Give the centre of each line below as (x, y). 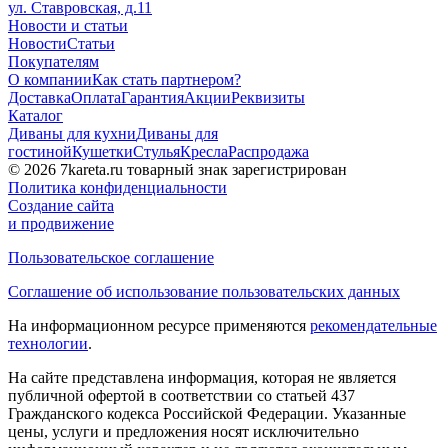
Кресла (204, 152)
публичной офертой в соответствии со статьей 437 (181, 396)
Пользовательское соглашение (111, 258)
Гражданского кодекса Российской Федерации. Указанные (207, 414)
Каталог (35, 116)
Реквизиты (268, 98)
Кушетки (102, 152)
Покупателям (53, 62)
